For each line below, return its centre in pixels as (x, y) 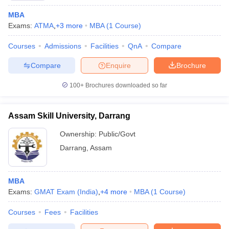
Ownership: (79, 134)
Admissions (63, 46)
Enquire (118, 65)
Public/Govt (117, 134)
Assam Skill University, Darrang (69, 116)
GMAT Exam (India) (66, 192)
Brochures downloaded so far (125, 85)
